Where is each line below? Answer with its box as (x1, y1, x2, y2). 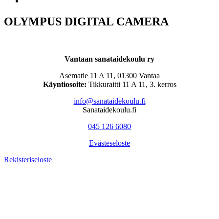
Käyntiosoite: (43, 80, 87, 88)
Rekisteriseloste (4, 155, 52, 164)
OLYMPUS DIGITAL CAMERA (4, 15, 169, 28)
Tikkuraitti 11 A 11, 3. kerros (86, 80, 176, 88)
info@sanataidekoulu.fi (73, 96, 146, 105)
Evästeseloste (89, 138, 130, 147)
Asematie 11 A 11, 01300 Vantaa (59, 71, 160, 80)
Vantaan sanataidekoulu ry (65, 54, 154, 63)
